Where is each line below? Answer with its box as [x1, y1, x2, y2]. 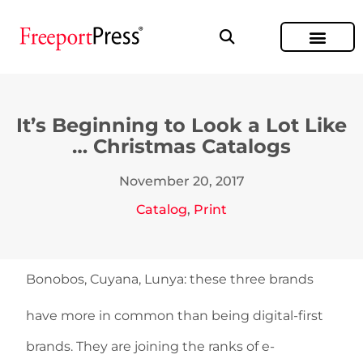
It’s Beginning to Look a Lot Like [16, 113, 347, 137]
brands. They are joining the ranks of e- [26, 339, 275, 354]
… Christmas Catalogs [72, 135, 291, 158]
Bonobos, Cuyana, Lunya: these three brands [26, 271, 314, 288]
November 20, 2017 [118, 173, 245, 189]
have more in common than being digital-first [26, 308, 323, 323]
